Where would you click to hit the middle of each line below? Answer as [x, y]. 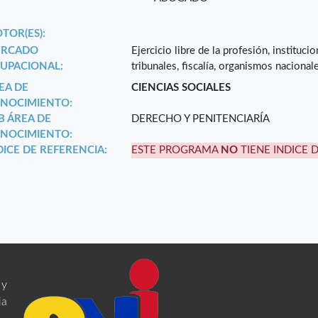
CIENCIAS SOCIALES [181, 88]
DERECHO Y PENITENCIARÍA [201, 119]
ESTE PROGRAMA [176, 150]
